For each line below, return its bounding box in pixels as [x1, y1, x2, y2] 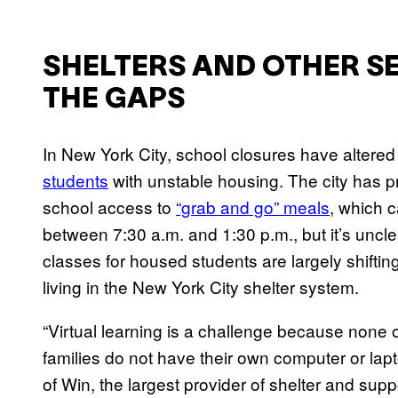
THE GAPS [43, 87, 185, 114]
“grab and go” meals [176, 194, 330, 219]
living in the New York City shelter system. [43, 274, 359, 298]
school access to [43, 194, 176, 219]
